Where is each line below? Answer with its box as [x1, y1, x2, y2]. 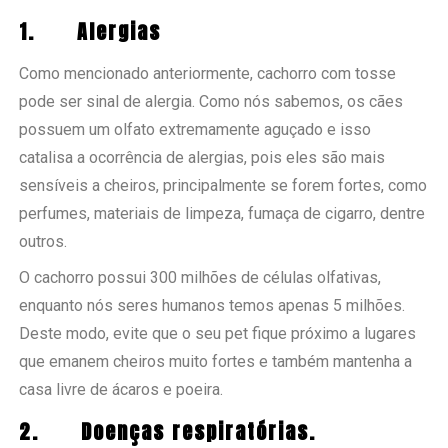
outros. [19, 231, 68, 251]
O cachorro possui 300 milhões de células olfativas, [19, 267, 382, 287]
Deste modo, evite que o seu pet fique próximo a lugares [19, 323, 417, 343]
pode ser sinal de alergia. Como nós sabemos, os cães [19, 91, 404, 111]
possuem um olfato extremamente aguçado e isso [19, 119, 372, 139]
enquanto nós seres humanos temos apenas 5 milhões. [19, 295, 406, 315]
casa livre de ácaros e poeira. [19, 379, 224, 399]
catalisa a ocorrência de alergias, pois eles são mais [19, 147, 386, 167]
